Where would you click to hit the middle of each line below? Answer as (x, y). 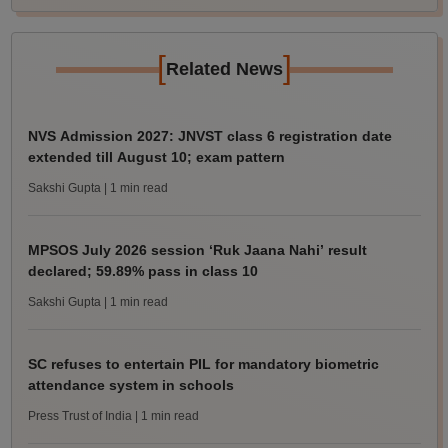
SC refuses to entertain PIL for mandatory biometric (203, 364)
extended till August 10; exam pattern (156, 157)
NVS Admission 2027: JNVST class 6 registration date (209, 136)
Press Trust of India (79, 416)
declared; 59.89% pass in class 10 (142, 271)
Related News (224, 69)
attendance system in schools (130, 385)
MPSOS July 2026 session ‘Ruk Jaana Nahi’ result (197, 250)
